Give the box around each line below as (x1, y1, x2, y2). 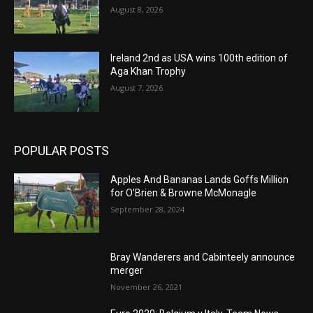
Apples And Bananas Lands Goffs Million (110, 173, 289, 185)
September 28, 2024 (110, 203, 185, 214)
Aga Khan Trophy (110, 66, 187, 78)
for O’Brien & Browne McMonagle (110, 187, 257, 198)
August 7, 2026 (110, 82, 163, 94)
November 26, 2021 (110, 282, 183, 293)
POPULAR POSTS (14, 143, 109, 158)
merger (110, 265, 144, 277)
